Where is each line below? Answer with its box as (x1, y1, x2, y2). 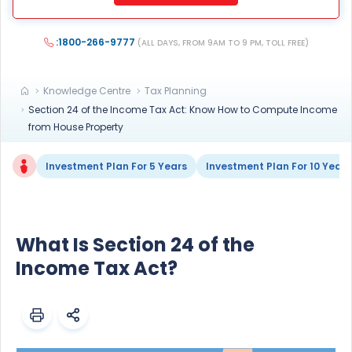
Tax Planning (145, 83, 207, 97)
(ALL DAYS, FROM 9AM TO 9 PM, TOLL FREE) (137, 36, 309, 49)
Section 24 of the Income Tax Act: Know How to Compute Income (27, 102, 337, 116)
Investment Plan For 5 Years (46, 159, 187, 173)
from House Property (27, 119, 123, 134)
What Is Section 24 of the (16, 231, 255, 258)
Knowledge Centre (43, 83, 130, 97)
